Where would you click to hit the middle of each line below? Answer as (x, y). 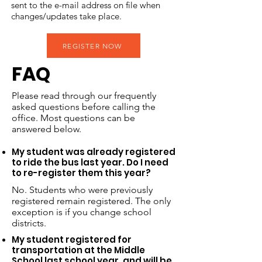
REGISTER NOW (92, 46)
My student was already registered (94, 152)
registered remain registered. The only (91, 201)
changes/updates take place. (66, 16)
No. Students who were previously (82, 190)
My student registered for (72, 239)
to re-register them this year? (81, 173)
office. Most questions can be (73, 118)
